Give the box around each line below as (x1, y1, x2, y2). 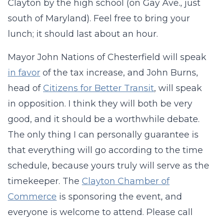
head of (8, 83, 43, 93)
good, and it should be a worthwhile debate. (8, 114, 200, 124)
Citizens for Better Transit (43, 83, 154, 93)
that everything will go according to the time (8, 145, 203, 155)
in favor (8, 67, 40, 78)
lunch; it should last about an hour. (8, 29, 158, 39)
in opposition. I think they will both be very (8, 98, 192, 109)
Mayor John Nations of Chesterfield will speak (8, 52, 206, 62)
